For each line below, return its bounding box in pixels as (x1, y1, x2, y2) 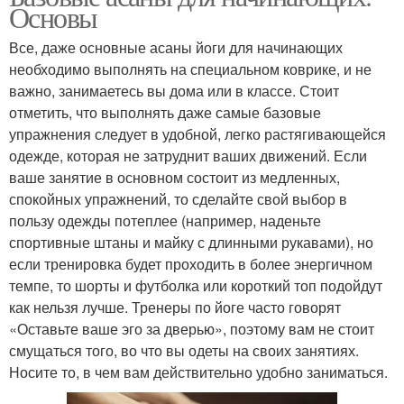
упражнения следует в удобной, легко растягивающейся (9, 123, 386, 144)
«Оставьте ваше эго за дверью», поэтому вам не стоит (9, 317, 374, 339)
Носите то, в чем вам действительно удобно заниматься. (9, 361, 388, 382)
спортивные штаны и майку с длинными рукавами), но (9, 231, 373, 252)
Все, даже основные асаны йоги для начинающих (9, 36, 343, 58)
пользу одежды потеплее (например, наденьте (9, 209, 321, 231)
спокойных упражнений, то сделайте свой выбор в (9, 188, 347, 209)
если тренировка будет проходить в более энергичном (9, 252, 372, 274)
